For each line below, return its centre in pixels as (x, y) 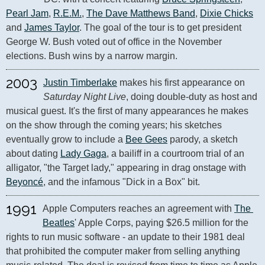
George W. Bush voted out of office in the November (114, 42)
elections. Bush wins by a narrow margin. (92, 56)
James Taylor (52, 28)
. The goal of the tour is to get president (160, 28)
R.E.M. (67, 13)
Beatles (59, 223)
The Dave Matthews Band (141, 13)
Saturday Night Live (85, 97)
